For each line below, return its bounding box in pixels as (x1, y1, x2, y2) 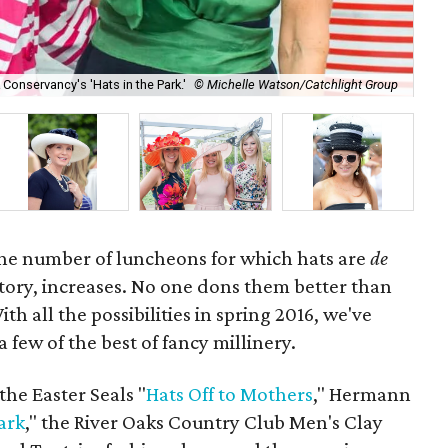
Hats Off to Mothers (146, 382, 314, 406)
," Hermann (313, 382, 412, 406)
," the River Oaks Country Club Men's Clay (25, 410, 384, 434)
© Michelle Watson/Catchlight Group (194, 77, 399, 93)
